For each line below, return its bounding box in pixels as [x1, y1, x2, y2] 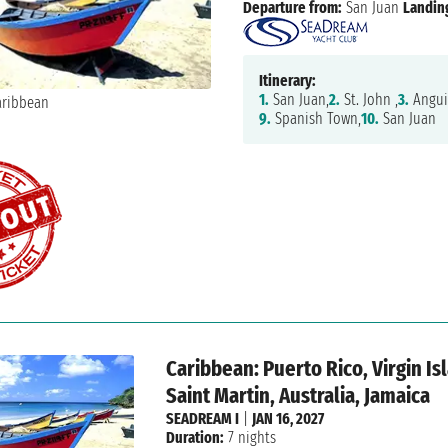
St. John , [339, 90, 398, 110]
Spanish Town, [270, 109, 361, 129]
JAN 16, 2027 [252, 409, 325, 429]
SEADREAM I [166, 409, 240, 429]
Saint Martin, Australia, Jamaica [166, 382, 431, 410]
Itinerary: [258, 71, 316, 91]
